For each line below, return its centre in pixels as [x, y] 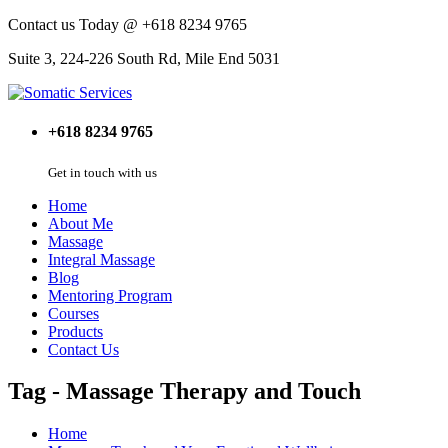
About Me [80, 223]
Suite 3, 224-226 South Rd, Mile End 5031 [144, 58]
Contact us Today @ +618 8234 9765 [127, 24]
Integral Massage [101, 259]
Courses [73, 313]
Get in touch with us [102, 172]
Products [75, 331]
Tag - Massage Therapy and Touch [184, 391]
